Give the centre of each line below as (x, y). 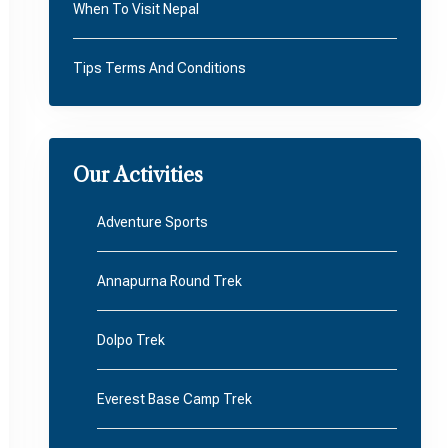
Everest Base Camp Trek (174, 399)
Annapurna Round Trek (169, 281)
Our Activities (137, 175)
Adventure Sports (152, 222)
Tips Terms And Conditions (159, 68)
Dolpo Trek (130, 340)
